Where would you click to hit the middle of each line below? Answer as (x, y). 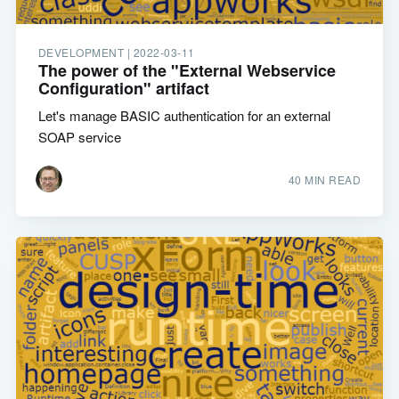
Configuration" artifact (123, 89)
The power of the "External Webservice (187, 71)
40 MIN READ (325, 180)
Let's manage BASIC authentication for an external (184, 116)
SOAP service (79, 137)
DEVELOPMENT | (85, 53)
